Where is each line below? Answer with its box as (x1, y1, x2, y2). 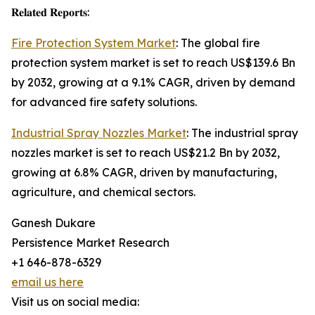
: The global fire (176, 36, 260, 51)
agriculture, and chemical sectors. (11, 185, 195, 200)
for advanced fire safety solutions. (11, 95, 197, 110)
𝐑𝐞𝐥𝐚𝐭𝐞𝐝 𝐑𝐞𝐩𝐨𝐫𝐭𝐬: (11, 5, 89, 20)
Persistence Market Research (11, 236, 169, 250)
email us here (11, 275, 84, 290)
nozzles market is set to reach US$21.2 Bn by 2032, (11, 146, 280, 160)
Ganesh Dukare (11, 216, 96, 231)
